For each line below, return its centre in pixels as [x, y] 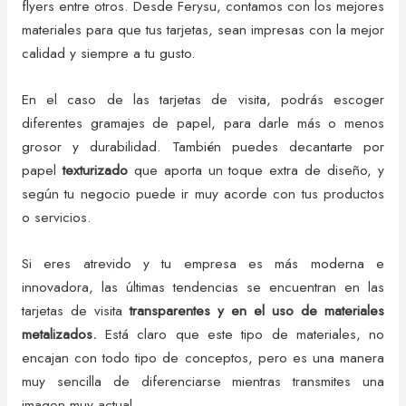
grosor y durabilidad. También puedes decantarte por [203, 146]
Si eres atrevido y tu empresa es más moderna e [203, 263]
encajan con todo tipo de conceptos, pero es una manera [203, 357]
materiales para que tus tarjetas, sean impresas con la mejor [203, 30]
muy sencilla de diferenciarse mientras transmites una [203, 381]
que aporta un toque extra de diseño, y [256, 169]
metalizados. [59, 333]
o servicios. [56, 217]
